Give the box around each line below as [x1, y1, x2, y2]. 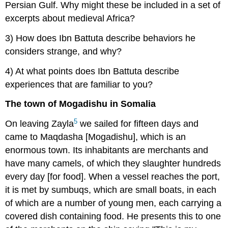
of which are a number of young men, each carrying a [5, 198, 222, 209]
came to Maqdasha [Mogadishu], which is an [5, 132, 186, 142]
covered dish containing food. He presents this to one [5, 211, 221, 222]
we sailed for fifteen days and [77, 119, 199, 129]
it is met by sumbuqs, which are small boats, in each [5, 185, 217, 195]
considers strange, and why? [5, 46, 122, 56]
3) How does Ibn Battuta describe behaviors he [5, 33, 196, 43]
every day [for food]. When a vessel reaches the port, [5, 172, 220, 182]
